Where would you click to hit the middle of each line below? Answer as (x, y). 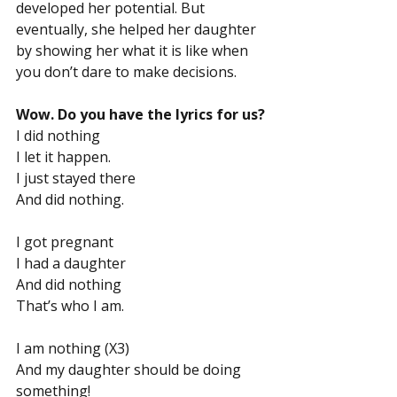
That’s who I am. (70, 306)
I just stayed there (76, 179)
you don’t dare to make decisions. (126, 72)
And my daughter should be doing (130, 370)
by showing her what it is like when (134, 51)
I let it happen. (63, 157)
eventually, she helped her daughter (138, 30)
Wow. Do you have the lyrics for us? (140, 115)
